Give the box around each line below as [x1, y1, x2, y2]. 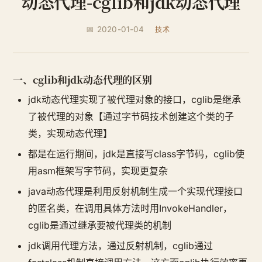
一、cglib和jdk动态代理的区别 [13, 72, 152, 87]
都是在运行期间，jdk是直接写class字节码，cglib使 [28, 148, 244, 160]
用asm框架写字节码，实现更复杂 [28, 165, 168, 177]
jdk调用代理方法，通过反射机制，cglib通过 [28, 240, 213, 251]
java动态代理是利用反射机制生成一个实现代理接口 [28, 185, 243, 197]
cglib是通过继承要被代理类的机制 [28, 219, 171, 231]
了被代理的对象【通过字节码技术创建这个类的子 [28, 111, 234, 122]
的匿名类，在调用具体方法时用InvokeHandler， [28, 202, 232, 214]
